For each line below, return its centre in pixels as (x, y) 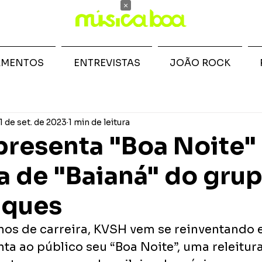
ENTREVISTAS (107, 63)
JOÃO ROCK (200, 63)
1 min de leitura (99, 122)
